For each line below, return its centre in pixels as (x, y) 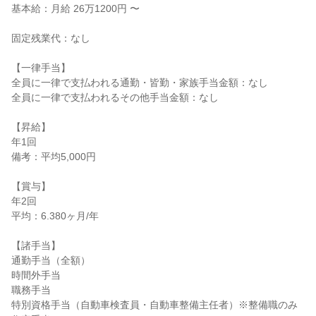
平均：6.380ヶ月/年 (55, 216)
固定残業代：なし (51, 38)
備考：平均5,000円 (54, 157)
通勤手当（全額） (51, 260)
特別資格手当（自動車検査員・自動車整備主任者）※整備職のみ (154, 305)
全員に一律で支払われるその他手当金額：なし (115, 97)
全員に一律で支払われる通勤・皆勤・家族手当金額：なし (140, 83)
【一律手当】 (41, 68)
